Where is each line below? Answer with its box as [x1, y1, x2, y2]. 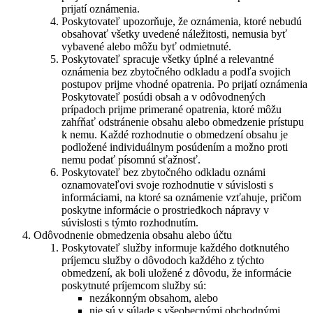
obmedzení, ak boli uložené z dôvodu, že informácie [61, 266, 291, 279]
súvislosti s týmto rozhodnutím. [61, 216, 198, 228]
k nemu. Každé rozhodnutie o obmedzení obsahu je [61, 128, 288, 140]
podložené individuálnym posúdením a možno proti [61, 140, 288, 153]
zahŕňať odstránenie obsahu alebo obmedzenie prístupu [61, 115, 304, 128]
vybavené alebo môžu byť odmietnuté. [61, 40, 231, 52]
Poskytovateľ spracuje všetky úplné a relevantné [61, 52, 274, 65]
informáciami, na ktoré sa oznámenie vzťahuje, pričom [61, 191, 301, 203]
